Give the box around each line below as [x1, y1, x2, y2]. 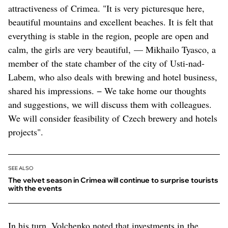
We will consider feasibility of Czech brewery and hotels [8, 111, 217, 124]
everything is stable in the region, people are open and [8, 29, 209, 42]
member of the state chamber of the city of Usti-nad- [8, 56, 205, 69]
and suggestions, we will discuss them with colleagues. [8, 98, 215, 110]
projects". [8, 125, 43, 138]
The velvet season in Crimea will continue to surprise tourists [8, 175, 218, 185]
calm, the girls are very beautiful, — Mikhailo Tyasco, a [8, 43, 216, 55]
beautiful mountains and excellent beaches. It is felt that [8, 15, 213, 28]
